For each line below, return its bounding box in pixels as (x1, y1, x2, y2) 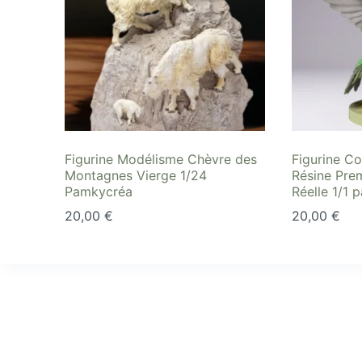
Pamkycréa (65, 183, 133, 200)
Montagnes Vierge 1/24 (65, 167, 207, 184)
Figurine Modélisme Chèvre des (65, 151, 257, 168)
